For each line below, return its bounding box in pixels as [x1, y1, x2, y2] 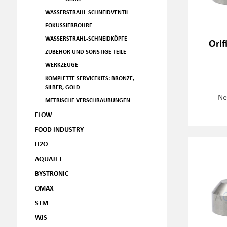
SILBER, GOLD [45, 83, 80, 91]
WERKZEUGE [45, 61, 78, 68]
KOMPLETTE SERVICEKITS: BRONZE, [45, 74, 134, 82]
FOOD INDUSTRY [34, 124, 84, 134]
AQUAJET [34, 154, 62, 163]
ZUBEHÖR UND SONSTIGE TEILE [45, 48, 126, 55]
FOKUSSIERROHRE [45, 21, 92, 29]
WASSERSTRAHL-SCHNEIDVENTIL [45, 8, 129, 16]
